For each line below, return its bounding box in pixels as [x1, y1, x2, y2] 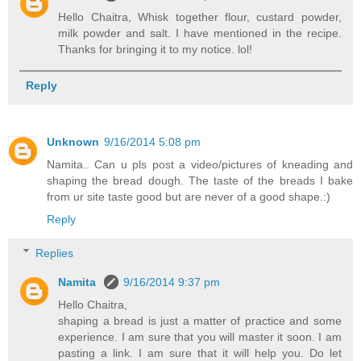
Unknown [47, 135, 99, 149]
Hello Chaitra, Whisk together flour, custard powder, [58, 10, 342, 23]
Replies [35, 246, 74, 259]
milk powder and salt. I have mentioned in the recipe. [58, 26, 342, 39]
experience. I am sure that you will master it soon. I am [58, 330, 342, 343]
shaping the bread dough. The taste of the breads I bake [47, 174, 353, 188]
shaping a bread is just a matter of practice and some [58, 313, 342, 327]
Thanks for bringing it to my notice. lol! [58, 42, 253, 56]
